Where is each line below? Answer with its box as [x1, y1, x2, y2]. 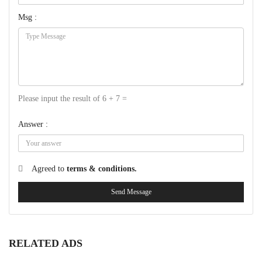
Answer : [18, 120, 48, 129]
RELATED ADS [9, 237, 82, 249]
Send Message [111, 188, 151, 196]
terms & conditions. [67, 164, 137, 173]
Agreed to [32, 164, 67, 173]
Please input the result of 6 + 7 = [18, 94, 127, 103]
